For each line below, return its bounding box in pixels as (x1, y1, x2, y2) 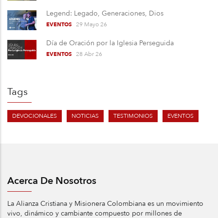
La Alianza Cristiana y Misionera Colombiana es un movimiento (7, 199, 203, 208)
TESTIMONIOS (113, 111, 153, 120)
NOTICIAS (72, 111, 99, 120)
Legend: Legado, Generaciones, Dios (46, 9, 163, 18)
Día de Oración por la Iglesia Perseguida (46, 38, 174, 48)
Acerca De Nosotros (7, 174, 96, 187)
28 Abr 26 (76, 50, 102, 58)
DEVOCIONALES (12, 111, 57, 120)
